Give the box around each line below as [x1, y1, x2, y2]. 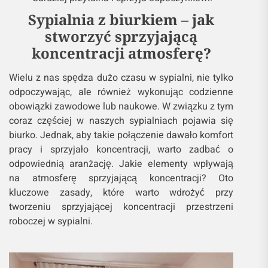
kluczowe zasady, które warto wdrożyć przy [9, 185, 234, 200]
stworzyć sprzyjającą [45, 26, 198, 47]
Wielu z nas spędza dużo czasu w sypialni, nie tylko [9, 71, 234, 86]
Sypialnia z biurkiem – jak [28, 10, 215, 30]
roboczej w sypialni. [9, 214, 93, 229]
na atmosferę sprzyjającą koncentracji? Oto [9, 171, 234, 186]
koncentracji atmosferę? [31, 43, 211, 63]
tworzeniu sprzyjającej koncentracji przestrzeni [9, 200, 234, 215]
